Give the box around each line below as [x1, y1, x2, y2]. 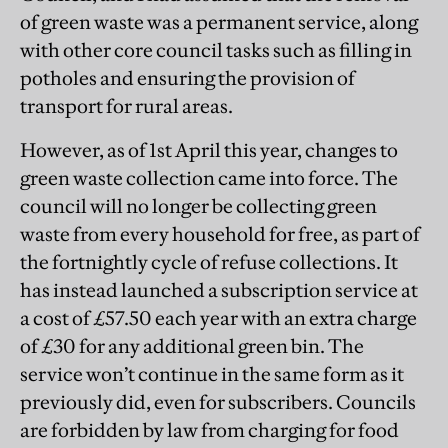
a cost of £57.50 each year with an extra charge [20, 306, 417, 331]
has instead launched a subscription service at [20, 278, 418, 303]
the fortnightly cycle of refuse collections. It [20, 250, 398, 275]
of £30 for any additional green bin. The [20, 334, 364, 359]
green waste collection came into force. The [20, 166, 398, 191]
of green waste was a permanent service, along [20, 10, 418, 35]
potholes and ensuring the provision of [20, 66, 355, 91]
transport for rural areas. [20, 94, 233, 119]
